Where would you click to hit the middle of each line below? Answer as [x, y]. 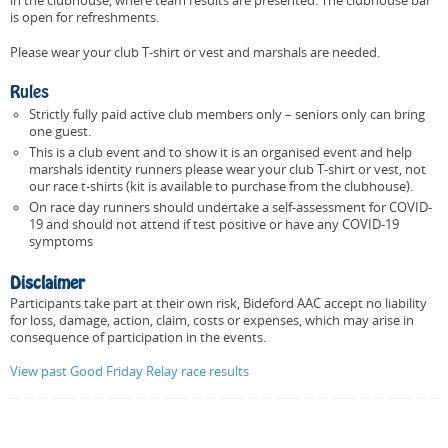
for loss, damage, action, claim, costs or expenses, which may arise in [212, 320]
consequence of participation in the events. [138, 337]
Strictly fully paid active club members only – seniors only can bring [226, 114]
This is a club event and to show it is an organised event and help [220, 152]
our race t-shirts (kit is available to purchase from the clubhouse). [220, 186]
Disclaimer [47, 283]
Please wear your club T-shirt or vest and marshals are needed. [195, 52]
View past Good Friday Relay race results [129, 372]
